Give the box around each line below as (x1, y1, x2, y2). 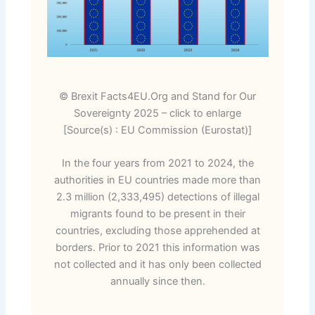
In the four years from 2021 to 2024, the (61, 157, 254, 170)
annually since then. (110, 275, 205, 288)
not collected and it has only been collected (53, 258, 262, 271)
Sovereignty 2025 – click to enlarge (74, 106, 241, 120)
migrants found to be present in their (70, 207, 245, 221)
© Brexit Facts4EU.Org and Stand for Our (59, 89, 256, 103)
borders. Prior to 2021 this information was (55, 241, 260, 255)
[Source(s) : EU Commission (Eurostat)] (63, 123, 252, 136)
